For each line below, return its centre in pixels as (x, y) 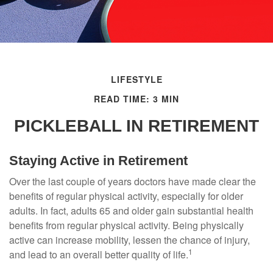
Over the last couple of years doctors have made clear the (133, 181)
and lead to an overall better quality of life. (99, 254)
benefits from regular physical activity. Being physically (126, 225)
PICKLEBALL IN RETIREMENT (136, 126)
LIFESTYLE (136, 79)
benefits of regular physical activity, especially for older (126, 196)
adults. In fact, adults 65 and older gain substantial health (131, 211)
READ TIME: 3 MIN (136, 99)
